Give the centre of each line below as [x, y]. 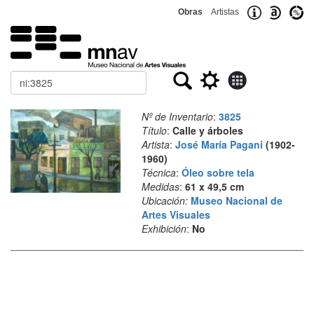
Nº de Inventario [177, 116]
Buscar [27, 77]
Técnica [158, 172]
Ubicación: [164, 200]
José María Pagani [219, 144]
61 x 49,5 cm [214, 186]
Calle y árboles [207, 130]
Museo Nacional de [236, 200]
